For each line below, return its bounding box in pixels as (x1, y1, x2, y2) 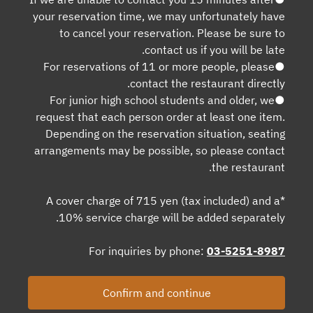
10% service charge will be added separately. (59, 210, 285, 224)
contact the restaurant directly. (130, 75, 285, 90)
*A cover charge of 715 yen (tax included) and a (46, 193, 280, 208)
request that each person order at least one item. (36, 109, 285, 124)
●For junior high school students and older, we (50, 92, 275, 107)
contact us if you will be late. (145, 42, 285, 57)
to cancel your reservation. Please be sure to (59, 25, 285, 40)
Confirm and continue (102, 285, 211, 300)
